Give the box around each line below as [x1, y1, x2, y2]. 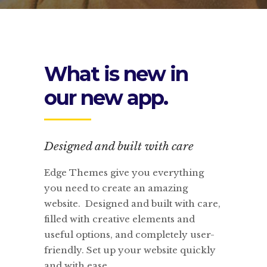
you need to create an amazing [44, 182, 188, 194]
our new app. [44, 85, 167, 110]
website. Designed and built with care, [44, 197, 221, 209]
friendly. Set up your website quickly [44, 244, 216, 256]
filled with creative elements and [44, 213, 195, 225]
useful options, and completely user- [44, 228, 215, 240]
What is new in [44, 61, 188, 86]
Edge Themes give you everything [44, 166, 204, 178]
